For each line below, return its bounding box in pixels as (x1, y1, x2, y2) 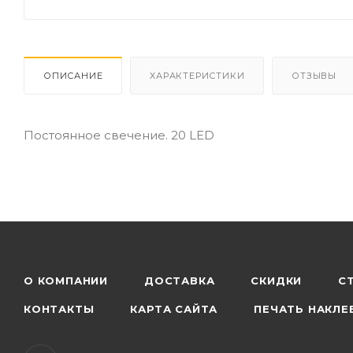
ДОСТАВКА (144, 274, 215, 287)
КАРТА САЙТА (130, 303, 218, 315)
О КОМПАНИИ (24, 274, 108, 287)
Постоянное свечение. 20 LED (24, 127, 214, 143)
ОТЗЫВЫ (292, 69, 337, 81)
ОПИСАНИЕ (43, 69, 103, 81)
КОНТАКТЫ (24, 303, 95, 315)
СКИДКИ (251, 274, 303, 287)
